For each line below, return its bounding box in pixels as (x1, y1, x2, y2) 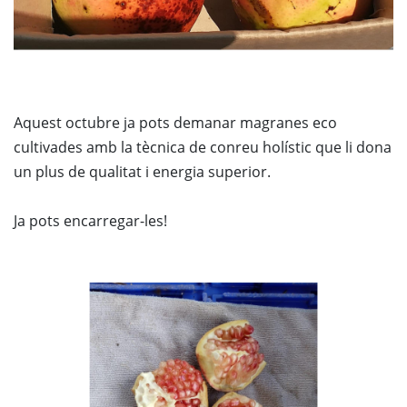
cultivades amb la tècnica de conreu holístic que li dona (14, 136, 392, 157)
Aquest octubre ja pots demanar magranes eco (14, 112, 337, 133)
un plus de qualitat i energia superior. (14, 161, 271, 182)
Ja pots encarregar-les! (14, 210, 167, 231)
